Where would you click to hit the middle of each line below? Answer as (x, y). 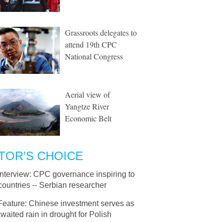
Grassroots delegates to (101, 32)
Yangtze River (87, 106)
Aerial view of (87, 94)
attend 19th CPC (91, 44)
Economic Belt (88, 118)
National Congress (94, 56)
